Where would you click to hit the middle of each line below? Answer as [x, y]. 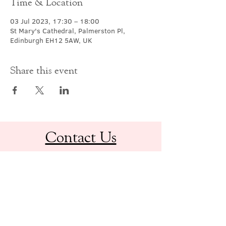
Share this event [44, 70]
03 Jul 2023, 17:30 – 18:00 [55, 21]
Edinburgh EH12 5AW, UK [51, 40]
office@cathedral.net [81, 184]
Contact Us [81, 136]
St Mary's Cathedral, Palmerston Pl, [68, 31]
